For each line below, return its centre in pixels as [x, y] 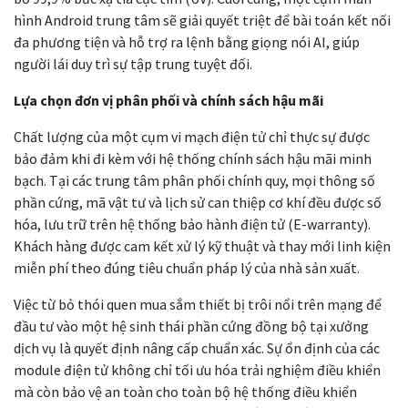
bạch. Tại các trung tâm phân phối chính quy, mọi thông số [194, 180]
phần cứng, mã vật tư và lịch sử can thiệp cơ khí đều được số [198, 202]
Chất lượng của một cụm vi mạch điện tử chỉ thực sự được [192, 136]
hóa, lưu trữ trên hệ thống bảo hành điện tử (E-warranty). [192, 224]
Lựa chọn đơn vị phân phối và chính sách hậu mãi [168, 100]
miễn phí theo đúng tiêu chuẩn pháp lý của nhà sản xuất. [187, 267]
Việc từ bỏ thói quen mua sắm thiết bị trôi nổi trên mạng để [198, 304]
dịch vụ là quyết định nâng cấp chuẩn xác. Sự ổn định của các [197, 347]
